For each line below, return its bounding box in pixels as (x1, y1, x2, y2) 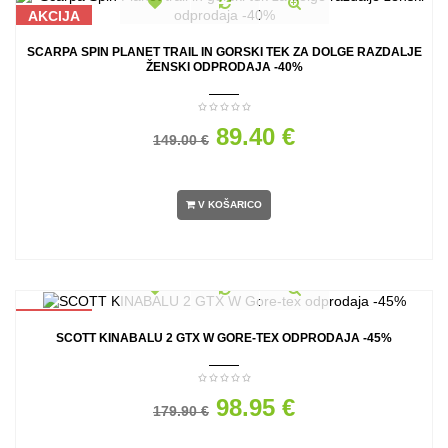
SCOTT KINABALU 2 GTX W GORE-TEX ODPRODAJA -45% (56, 330, 392, 345)
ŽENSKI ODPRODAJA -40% (145, 60, 303, 74)
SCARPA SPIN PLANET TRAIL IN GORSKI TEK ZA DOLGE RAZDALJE (26, 45, 422, 59)
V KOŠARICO (198, 199, 262, 211)
